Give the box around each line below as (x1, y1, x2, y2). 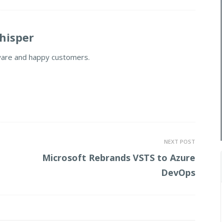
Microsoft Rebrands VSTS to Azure (42, 152, 195, 164)
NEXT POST (164, 138, 195, 145)
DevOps (161, 166, 195, 178)
